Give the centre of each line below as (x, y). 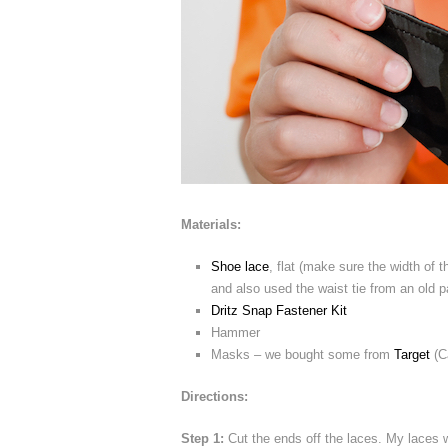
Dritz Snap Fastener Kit (279, 310)
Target (412, 354)
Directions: (214, 396)
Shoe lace (240, 266)
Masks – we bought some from (302, 354)
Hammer (235, 332)
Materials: (211, 224)
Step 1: (202, 438)
